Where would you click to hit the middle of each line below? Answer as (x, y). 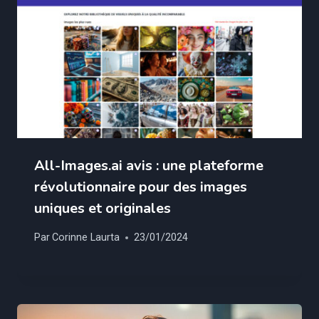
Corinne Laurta (86, 238)
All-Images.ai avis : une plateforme (149, 165)
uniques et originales (103, 208)
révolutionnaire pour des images (141, 187)
